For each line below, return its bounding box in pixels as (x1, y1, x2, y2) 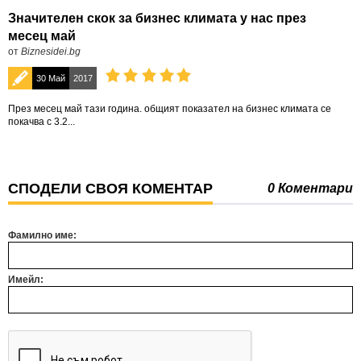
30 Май (36, 73, 65, 83)
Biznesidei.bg (21, 46, 81, 57)
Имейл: (8, 274, 44, 285)
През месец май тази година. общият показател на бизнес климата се (8, 103, 331, 114)
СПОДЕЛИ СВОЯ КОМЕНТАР (8, 180, 213, 197)
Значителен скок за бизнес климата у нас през (8, 11, 306, 25)
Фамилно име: (8, 230, 77, 241)
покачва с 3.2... (8, 116, 75, 127)
